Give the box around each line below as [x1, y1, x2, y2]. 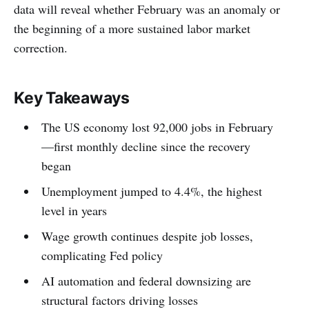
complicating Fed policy [41, 247, 163, 264]
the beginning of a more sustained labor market [14, 20, 250, 37]
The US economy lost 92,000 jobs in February [41, 119, 273, 136]
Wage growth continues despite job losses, [41, 228, 253, 245]
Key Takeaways [14, 88, 130, 108]
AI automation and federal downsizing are [41, 272, 251, 290]
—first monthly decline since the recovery [41, 138, 250, 155]
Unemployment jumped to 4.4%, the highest [41, 183, 262, 200]
